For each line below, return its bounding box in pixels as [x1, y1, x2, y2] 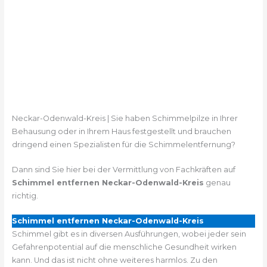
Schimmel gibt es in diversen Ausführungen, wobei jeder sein [11, 229, 246, 239]
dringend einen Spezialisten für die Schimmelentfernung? [11, 139, 235, 149]
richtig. [11, 191, 38, 200]
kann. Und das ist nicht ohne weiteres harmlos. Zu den [11, 256, 218, 265]
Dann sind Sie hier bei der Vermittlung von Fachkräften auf [11, 164, 235, 174]
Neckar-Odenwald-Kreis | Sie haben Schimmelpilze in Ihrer [11, 113, 238, 123]
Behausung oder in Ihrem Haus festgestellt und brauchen [11, 126, 231, 136]
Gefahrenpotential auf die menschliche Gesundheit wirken [11, 243, 237, 252]
